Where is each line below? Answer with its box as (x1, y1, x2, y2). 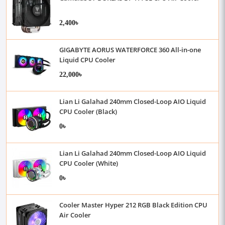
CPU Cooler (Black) (59, 107, 117, 116)
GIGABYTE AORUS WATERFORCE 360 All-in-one (59, 45, 201, 54)
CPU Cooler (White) (59, 159, 118, 168)
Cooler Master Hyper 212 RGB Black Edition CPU (59, 200, 207, 209)
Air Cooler (59, 210, 91, 219)
